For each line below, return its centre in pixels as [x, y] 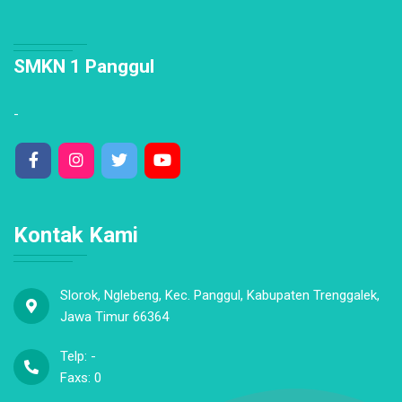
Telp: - [78, 356]
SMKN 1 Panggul [84, 66]
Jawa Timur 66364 [114, 317]
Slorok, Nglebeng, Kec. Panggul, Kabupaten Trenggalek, [220, 295]
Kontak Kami [76, 235]
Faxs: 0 [81, 378]
